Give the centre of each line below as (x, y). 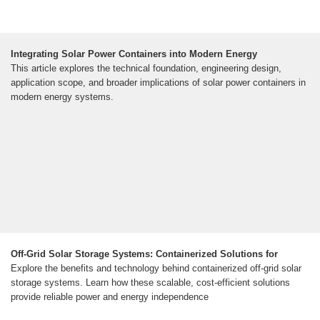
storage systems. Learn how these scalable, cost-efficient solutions (150, 282)
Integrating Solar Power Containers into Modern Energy (134, 54)
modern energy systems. (62, 96)
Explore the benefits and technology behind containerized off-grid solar (156, 268)
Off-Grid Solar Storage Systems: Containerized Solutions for (144, 254)
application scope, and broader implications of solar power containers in (158, 82)
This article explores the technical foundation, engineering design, (146, 68)
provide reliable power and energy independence (110, 296)
